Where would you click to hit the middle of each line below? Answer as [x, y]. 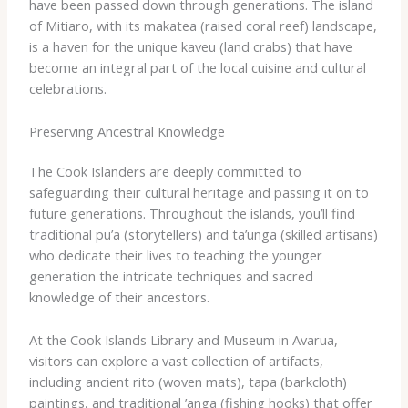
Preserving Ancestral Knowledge [127, 131]
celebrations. [67, 89]
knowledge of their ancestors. [119, 297]
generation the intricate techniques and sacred [171, 276]
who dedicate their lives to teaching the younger [175, 255]
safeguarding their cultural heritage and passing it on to [199, 193]
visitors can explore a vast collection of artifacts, [176, 360]
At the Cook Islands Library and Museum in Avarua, [183, 339]
